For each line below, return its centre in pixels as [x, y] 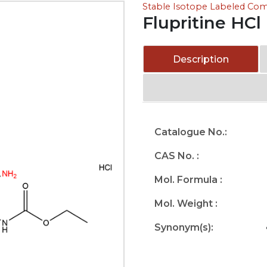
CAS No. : [177, 156]
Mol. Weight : [186, 204]
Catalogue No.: [191, 132]
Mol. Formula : [188, 180]
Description [201, 59]
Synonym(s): [184, 227]
